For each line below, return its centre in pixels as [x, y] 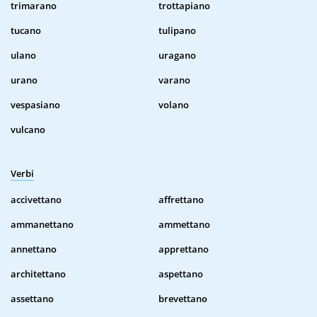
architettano [38, 274]
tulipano [177, 31]
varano [174, 80]
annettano [34, 249]
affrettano [181, 200]
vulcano [28, 130]
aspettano [181, 274]
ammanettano [42, 225]
